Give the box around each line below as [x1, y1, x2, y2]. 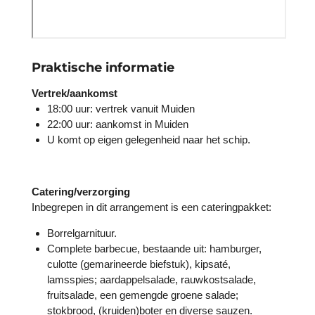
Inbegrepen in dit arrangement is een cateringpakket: [31, 200, 271, 213]
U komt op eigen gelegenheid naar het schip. [47, 133, 251, 146]
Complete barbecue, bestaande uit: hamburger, [47, 242, 262, 255]
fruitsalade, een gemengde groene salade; [47, 288, 239, 301]
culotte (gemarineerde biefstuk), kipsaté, [47, 257, 231, 270]
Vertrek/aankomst [31, 86, 117, 99]
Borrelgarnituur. [47, 226, 117, 239]
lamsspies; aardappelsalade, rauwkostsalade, [47, 273, 257, 285]
